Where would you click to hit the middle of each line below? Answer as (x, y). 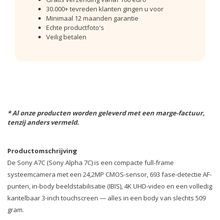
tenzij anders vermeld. (43, 122)
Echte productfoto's (75, 27)
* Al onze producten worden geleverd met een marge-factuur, (106, 113)
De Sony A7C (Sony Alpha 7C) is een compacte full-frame (91, 163)
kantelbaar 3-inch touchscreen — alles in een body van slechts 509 (107, 198)
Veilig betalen (66, 37)
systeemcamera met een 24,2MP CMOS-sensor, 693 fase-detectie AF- (110, 174)
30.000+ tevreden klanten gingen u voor (105, 9)
